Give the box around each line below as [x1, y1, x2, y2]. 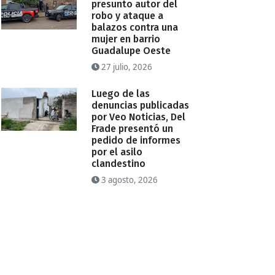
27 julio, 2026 [99, 61, 153, 73]
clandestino [91, 158, 146, 170]
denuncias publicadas [91, 99, 190, 112]
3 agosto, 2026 [99, 174, 158, 186]
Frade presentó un [91, 123, 174, 135]
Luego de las [91, 88, 150, 100]
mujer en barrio [91, 33, 161, 45]
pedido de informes [91, 134, 181, 147]
